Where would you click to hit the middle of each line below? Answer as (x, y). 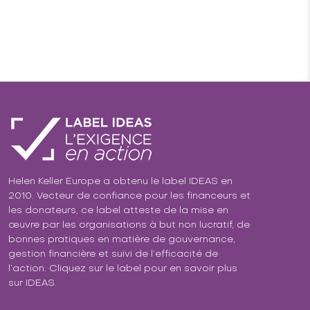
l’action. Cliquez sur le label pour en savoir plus (123, 269)
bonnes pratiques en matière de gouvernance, (122, 240)
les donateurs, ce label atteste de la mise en (118, 211)
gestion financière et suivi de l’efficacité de (113, 254)
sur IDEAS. (33, 283)
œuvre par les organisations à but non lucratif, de (129, 225)
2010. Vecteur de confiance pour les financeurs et (129, 196)
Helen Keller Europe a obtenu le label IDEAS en (120, 182)
